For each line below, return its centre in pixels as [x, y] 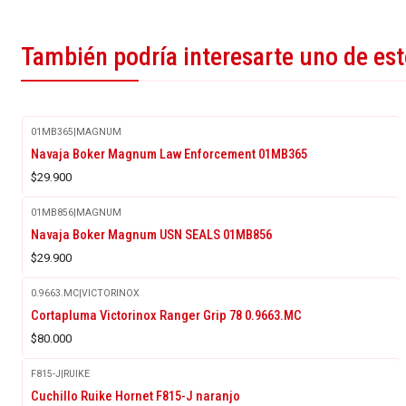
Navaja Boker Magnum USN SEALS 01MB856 [151, 234]
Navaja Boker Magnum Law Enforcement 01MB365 [169, 154]
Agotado [64, 225]
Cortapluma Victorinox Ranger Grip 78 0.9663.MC [166, 315]
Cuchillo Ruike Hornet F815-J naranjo [135, 396]
